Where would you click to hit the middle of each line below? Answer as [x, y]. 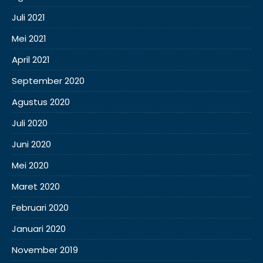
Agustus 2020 [41, 102]
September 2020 [48, 81]
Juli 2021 [28, 17]
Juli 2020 [30, 123]
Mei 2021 [29, 38]
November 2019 [45, 250]
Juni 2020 [31, 144]
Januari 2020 [39, 229]
